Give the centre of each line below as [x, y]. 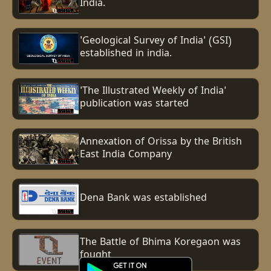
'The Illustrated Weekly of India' [153, 92]
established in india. [126, 55]
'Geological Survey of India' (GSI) [156, 42]
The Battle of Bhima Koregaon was [160, 243]
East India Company [126, 155]
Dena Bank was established [143, 199]
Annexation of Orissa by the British [161, 142]
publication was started [134, 105]
